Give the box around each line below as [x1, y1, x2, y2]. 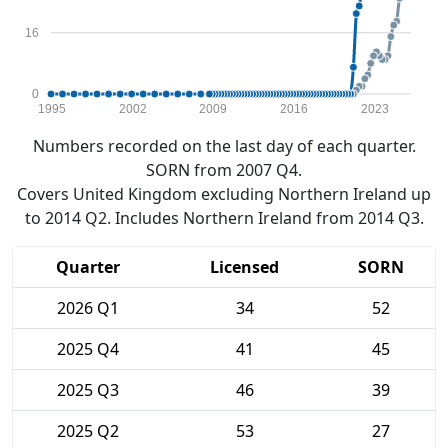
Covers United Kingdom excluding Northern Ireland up [17, 183, 431, 205]
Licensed [210, 256, 279, 278]
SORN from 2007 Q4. [146, 159, 302, 181]
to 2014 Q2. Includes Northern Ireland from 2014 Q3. [24, 207, 424, 229]
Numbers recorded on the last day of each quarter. [32, 135, 416, 157]
